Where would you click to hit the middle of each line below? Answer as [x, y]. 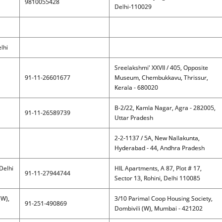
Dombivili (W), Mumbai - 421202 [158, 208]
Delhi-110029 [133, 7]
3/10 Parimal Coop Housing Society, [163, 198]
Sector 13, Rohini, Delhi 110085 [157, 178]
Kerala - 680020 [136, 87]
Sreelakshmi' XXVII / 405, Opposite [161, 68]
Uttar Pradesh [134, 118]
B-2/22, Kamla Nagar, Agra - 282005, [165, 108]
